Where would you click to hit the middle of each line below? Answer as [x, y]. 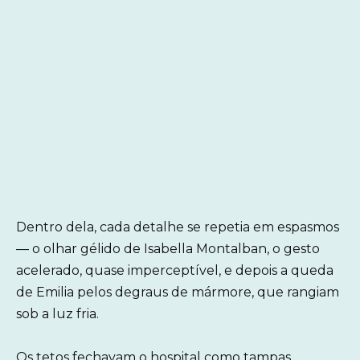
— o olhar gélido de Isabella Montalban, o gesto [168, 248]
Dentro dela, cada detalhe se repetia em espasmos [178, 227]
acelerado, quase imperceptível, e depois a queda [175, 270]
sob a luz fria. [57, 313]
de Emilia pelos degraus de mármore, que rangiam [178, 292]
